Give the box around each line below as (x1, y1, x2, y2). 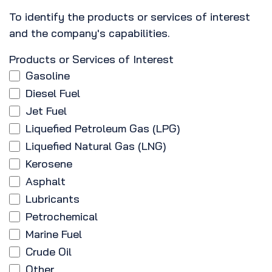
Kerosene (25, 157, 72, 171)
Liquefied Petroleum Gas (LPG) (25, 121, 180, 136)
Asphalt (25, 174, 66, 189)
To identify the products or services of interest (9, 10, 250, 24)
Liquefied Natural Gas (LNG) (25, 139, 166, 154)
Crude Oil (25, 245, 72, 259)
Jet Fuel (25, 104, 67, 118)
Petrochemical (25, 209, 98, 224)
